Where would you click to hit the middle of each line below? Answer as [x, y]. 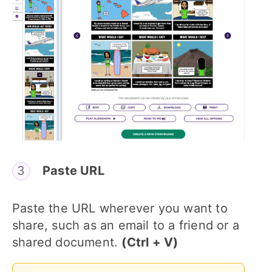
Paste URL [73, 170]
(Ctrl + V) [150, 243]
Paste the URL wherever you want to [120, 209]
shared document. [67, 243]
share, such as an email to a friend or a [126, 226]
